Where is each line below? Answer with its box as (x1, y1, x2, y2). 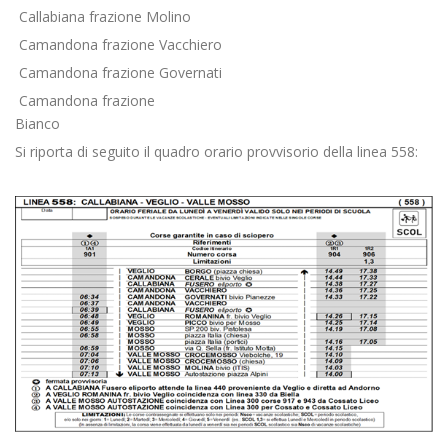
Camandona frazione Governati (15, 63, 222, 82)
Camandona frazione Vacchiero (15, 35, 222, 54)
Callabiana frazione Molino (15, 7, 191, 26)
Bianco (15, 114, 60, 133)
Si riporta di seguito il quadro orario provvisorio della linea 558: (15, 142, 418, 161)
